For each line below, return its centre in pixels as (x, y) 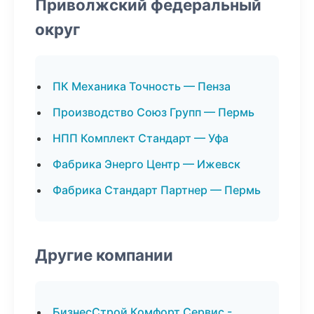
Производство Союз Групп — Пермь (153, 112)
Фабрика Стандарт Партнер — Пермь (157, 190)
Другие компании (104, 255)
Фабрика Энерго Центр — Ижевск (146, 164)
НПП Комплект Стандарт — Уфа (141, 138)
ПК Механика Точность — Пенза (142, 86)
